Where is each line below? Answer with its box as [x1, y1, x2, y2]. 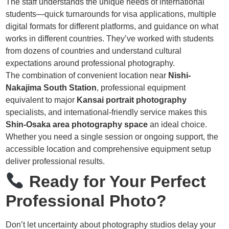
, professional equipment [97, 83, 186, 93]
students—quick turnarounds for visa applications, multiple [6, 10, 217, 19]
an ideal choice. [148, 120, 208, 129]
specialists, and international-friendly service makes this [6, 108, 208, 117]
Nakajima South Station [6, 83, 97, 93]
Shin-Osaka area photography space [6, 120, 148, 129]
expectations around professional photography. [6, 59, 175, 68]
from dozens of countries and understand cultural [6, 47, 182, 56]
